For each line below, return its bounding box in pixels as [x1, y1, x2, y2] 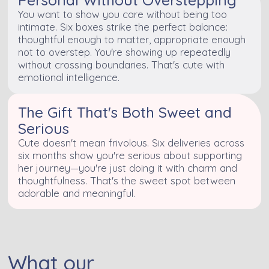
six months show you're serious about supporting [18, 148, 243, 162]
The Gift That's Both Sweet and [18, 102, 232, 121]
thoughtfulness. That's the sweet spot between [18, 174, 236, 187]
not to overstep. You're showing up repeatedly [18, 45, 231, 58]
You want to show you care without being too [18, 7, 228, 20]
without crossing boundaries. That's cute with [18, 58, 225, 71]
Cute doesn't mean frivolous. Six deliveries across [18, 136, 245, 149]
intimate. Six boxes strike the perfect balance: [18, 20, 228, 33]
